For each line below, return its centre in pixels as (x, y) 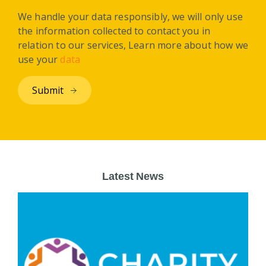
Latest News (133, 176)
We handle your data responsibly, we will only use (130, 16)
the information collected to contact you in (114, 31)
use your (39, 59)
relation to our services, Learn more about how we (133, 45)
